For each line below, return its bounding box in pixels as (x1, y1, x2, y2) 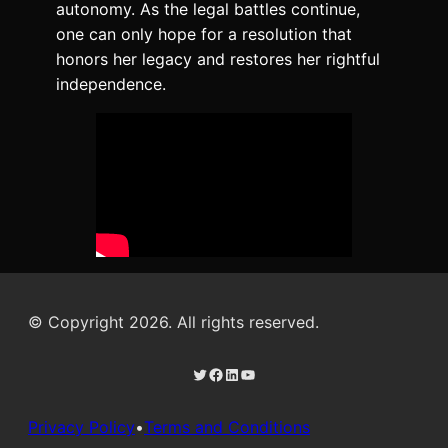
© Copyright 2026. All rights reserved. (28, 311, 319, 332)
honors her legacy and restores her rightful (56, 49, 380, 70)
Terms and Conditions (144, 416, 310, 437)
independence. (56, 74, 166, 95)
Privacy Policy (28, 416, 135, 437)
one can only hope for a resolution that (56, 24, 352, 45)
